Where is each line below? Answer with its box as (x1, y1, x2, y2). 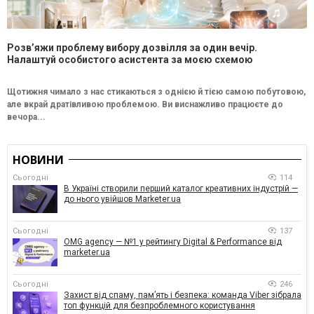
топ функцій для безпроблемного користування (64, 300, 255, 310)
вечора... (7, 111, 46, 122)
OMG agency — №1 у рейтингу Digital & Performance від (64, 236, 282, 247)
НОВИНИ (13, 151, 64, 168)
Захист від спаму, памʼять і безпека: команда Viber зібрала (64, 289, 301, 300)
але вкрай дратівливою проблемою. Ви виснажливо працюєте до (7, 99, 283, 109)
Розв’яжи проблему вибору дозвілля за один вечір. (7, 41, 257, 53)
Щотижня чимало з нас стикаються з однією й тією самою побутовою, (7, 86, 306, 97)
